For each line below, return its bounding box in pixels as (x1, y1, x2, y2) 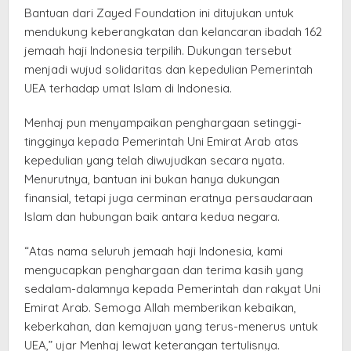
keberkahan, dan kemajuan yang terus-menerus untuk (24, 318, 318, 334)
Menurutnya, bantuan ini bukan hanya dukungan (24, 171, 280, 186)
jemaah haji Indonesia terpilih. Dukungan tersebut (24, 42, 291, 58)
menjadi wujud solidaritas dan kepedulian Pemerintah (24, 61, 313, 77)
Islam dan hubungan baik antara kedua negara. (24, 208, 280, 224)
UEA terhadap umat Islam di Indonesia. (24, 80, 232, 96)
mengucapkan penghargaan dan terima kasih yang (24, 262, 303, 277)
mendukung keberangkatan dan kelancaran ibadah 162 (24, 24, 322, 39)
